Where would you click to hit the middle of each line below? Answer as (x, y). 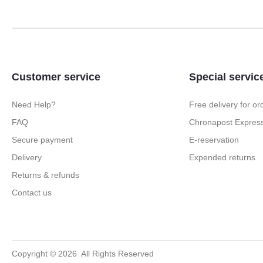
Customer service (56, 77)
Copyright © (35, 254)
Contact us (32, 193)
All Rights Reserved (115, 254)
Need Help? (34, 105)
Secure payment (42, 140)
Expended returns (222, 158)
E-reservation (214, 140)
